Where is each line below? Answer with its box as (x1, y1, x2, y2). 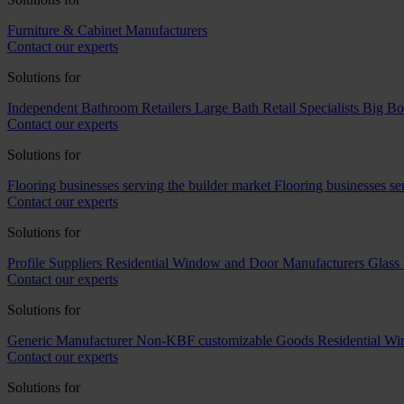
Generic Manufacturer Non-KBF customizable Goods (7, 333, 314, 348)
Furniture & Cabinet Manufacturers (7, 23, 207, 38)
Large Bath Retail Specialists (195, 100, 359, 115)
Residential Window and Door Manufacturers (106, 255, 364, 271)
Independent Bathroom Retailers (7, 100, 191, 115)
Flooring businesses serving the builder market (7, 178, 271, 193)
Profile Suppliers (7, 255, 102, 271)
